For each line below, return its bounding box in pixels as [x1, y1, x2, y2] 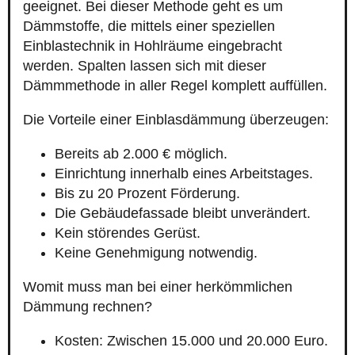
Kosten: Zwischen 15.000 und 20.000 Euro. [55, 333, 328, 349]
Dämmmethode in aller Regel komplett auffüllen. [23, 78, 327, 94]
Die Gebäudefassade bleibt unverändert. [55, 205, 311, 222]
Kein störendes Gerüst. [55, 225, 200, 242]
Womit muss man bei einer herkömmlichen [23, 279, 292, 296]
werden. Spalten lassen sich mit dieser [23, 58, 266, 74]
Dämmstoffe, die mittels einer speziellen [23, 18, 275, 35]
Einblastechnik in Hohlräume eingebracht [23, 38, 282, 55]
